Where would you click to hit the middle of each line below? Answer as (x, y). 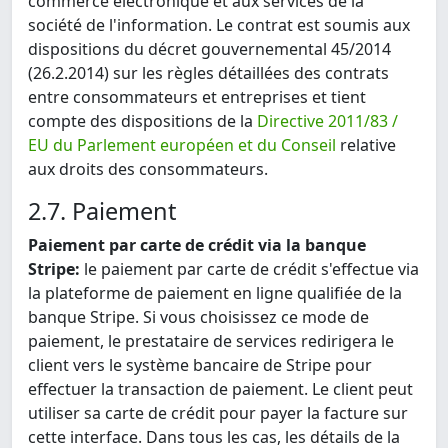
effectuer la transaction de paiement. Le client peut (220, 389)
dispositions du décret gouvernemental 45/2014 (209, 49)
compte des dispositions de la (142, 121)
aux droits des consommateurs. (148, 169)
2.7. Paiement (102, 211)
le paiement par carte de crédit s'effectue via (249, 269)
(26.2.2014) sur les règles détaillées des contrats (208, 73)
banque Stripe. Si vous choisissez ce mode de (198, 317)
